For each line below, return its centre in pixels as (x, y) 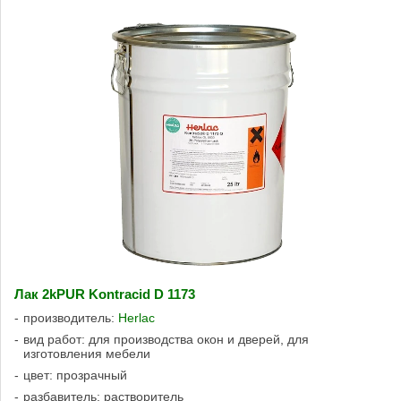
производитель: (71, 318)
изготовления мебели (87, 354)
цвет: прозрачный (75, 375)
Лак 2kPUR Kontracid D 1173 (105, 295)
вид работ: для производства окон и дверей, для (166, 340)
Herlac (137, 318)
